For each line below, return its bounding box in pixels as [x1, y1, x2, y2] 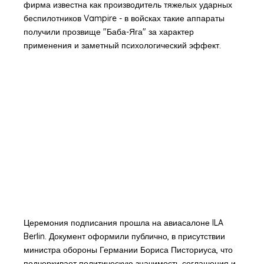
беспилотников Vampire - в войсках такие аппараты [23, 12, 225, 24]
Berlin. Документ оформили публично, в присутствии [23, 230, 225, 242]
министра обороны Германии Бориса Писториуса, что [23, 244, 233, 255]
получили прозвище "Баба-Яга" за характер [23, 26, 194, 37]
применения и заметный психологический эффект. [23, 39, 221, 51]
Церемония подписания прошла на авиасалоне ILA [23, 217, 223, 228]
